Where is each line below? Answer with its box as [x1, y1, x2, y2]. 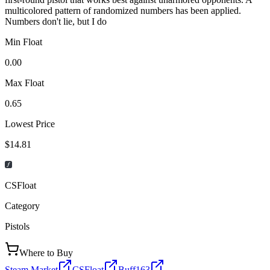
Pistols [5, 221, 30, 231]
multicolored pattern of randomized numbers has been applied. [5, 5, 241, 16]
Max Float [5, 77, 44, 88]
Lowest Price [5, 118, 55, 129]
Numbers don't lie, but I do [5, 16, 107, 27]
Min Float [5, 36, 42, 47]
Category [5, 200, 40, 211]
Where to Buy [19, 247, 73, 258]
